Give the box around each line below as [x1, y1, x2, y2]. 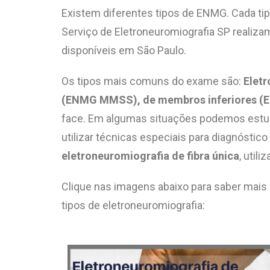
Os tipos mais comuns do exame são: [61, 75, 243, 88]
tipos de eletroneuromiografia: [61, 199, 205, 212]
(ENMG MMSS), [61, 93, 143, 107]
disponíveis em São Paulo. [61, 44, 191, 57]
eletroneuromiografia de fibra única [61, 149, 239, 163]
